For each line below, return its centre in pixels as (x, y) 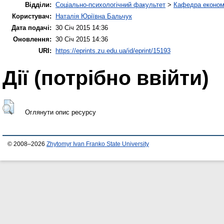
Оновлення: (32, 39)
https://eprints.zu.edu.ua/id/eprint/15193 (113, 50)
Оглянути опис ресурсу (60, 112)
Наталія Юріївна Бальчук (94, 16)
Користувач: (32, 16)
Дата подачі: (31, 27)
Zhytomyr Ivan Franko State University (98, 144)
